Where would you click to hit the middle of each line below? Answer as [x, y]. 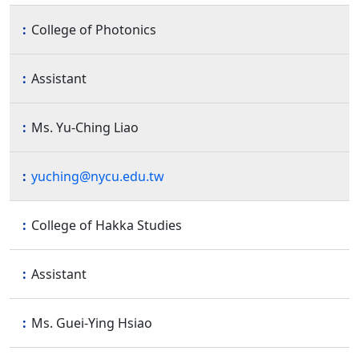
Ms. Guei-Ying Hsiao [92, 323]
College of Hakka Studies [107, 225]
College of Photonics [94, 29]
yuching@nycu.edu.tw [98, 176]
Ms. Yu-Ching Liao [85, 127]
